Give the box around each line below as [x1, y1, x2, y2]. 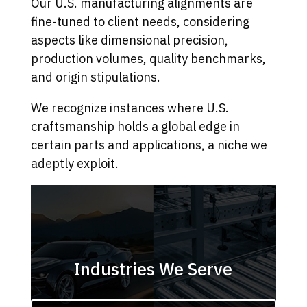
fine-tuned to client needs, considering [30, 14, 249, 30]
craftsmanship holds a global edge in [30, 119, 240, 135]
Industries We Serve [74, 256, 233, 281]
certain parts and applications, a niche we [30, 137, 267, 153]
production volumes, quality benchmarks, [30, 51, 266, 67]
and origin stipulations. [30, 69, 160, 86]
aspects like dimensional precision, [30, 32, 228, 49]
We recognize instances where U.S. [30, 100, 229, 116]
